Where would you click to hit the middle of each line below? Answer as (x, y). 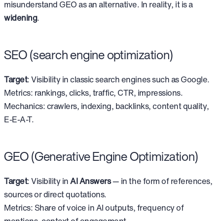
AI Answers (91, 181)
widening (21, 18)
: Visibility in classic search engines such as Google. (118, 79)
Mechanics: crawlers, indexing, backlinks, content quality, (107, 106)
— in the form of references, (162, 181)
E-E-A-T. (19, 119)
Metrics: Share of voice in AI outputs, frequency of (94, 207)
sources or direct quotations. (55, 194)
